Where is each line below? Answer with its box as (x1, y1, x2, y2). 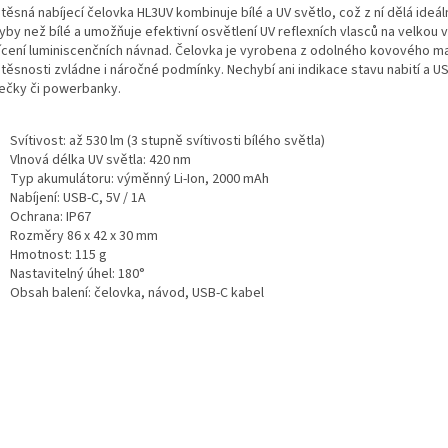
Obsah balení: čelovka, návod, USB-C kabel (10, 282, 264, 303)
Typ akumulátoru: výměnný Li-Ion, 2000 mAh (10, 168, 272, 189)
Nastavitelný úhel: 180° (10, 263, 145, 284)
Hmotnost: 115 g (10, 244, 107, 265)
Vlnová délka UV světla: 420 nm (10, 149, 191, 170)
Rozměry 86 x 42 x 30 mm (10, 225, 158, 246)
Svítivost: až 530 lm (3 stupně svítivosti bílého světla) (10, 130, 325, 151)
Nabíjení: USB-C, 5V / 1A (10, 187, 146, 208)
